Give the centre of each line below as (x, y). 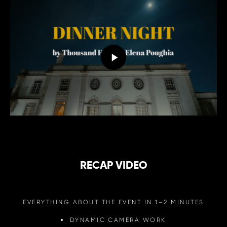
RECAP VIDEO (113, 165)
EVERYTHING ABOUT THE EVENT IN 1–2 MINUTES (113, 202)
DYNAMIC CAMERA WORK (118, 219)
